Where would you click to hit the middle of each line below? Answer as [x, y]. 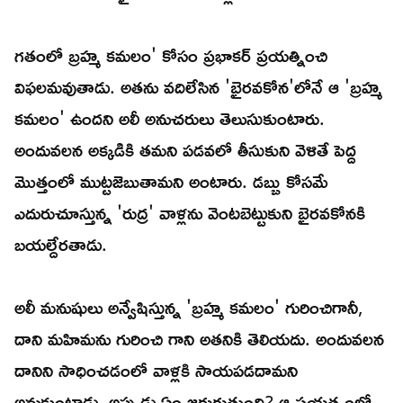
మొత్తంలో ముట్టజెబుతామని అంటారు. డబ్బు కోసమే [171, 181]
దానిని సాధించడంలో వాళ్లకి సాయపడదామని [156, 370]
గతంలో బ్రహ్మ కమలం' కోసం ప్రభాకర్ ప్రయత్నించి [171, 55]
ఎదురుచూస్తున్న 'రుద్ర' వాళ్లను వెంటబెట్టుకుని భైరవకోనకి [190, 213]
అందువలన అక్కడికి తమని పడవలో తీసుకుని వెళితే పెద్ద [185, 150]
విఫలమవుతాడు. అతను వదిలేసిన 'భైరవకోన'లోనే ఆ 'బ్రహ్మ [198, 87]
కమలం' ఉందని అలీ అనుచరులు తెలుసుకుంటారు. [170, 118]
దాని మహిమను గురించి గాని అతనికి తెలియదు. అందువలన [199, 339]
